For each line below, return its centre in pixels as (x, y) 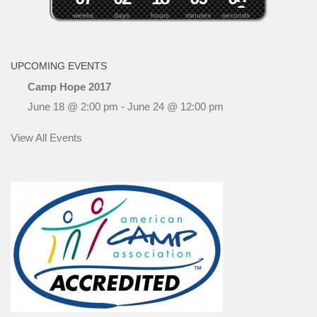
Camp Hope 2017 (69, 86)
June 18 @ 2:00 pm (73, 106)
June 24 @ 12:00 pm (175, 106)
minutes (198, 15)
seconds (236, 15)
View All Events (46, 137)
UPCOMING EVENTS (59, 65)
